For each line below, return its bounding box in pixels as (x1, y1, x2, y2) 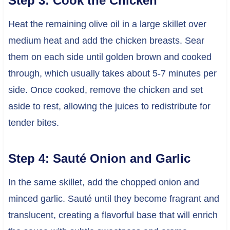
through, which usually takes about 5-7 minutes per (8, 68, 217, 79)
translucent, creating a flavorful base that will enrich (8, 209, 218, 220)
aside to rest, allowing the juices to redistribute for (8, 101, 210, 111)
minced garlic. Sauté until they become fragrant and (8, 193, 219, 204)
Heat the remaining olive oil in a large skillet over (8, 18, 206, 29)
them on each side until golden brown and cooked (8, 51, 212, 62)
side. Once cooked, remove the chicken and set (8, 84, 203, 95)
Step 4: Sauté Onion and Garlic (8, 151, 190, 165)
